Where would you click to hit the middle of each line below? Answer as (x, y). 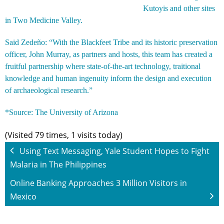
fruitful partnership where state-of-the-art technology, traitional (103, 66)
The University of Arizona (76, 112)
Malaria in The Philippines (58, 164)
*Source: (20, 112)
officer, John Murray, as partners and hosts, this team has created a (109, 54)
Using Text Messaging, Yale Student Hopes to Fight (114, 151)
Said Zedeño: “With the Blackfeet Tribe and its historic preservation (111, 42)
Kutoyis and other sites (179, 8)
